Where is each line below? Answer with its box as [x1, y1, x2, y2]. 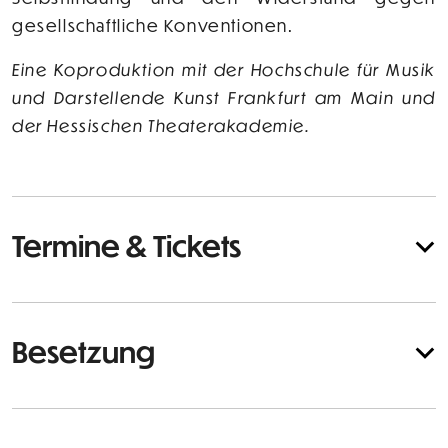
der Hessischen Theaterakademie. [12, 115, 311, 137]
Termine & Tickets [12, 227, 241, 264]
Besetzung [12, 333, 155, 370]
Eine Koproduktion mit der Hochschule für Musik [12, 59, 436, 81]
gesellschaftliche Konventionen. [12, 15, 294, 37]
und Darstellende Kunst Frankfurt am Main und [12, 87, 436, 109]
